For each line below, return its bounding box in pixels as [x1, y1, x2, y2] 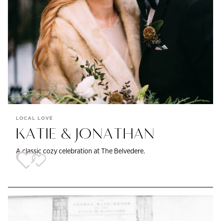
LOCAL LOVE [16, 115, 53, 122]
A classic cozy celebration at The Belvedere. [16, 146, 145, 156]
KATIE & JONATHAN [16, 126, 155, 143]
